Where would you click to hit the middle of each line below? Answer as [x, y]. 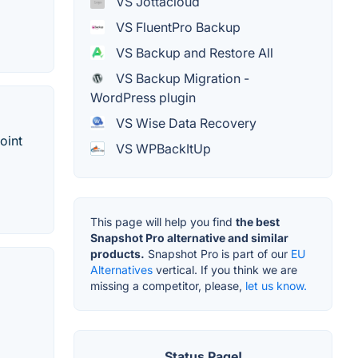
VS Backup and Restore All [193, 53]
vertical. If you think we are [225, 270]
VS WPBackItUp [162, 149]
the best [258, 222]
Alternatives [121, 270]
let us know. [276, 286]
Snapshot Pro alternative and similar [189, 238]
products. [117, 254]
